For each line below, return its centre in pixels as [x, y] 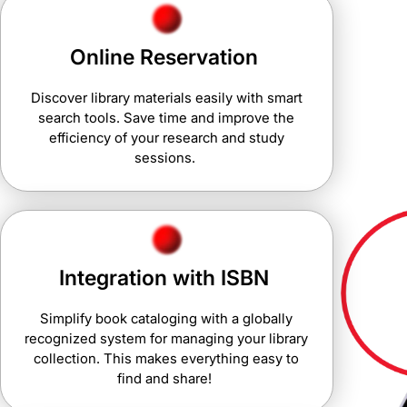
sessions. [166, 157]
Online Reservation [166, 57]
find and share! [167, 378]
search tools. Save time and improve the [167, 117]
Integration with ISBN [166, 278]
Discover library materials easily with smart [166, 97]
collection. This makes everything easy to [167, 358]
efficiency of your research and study [166, 137]
